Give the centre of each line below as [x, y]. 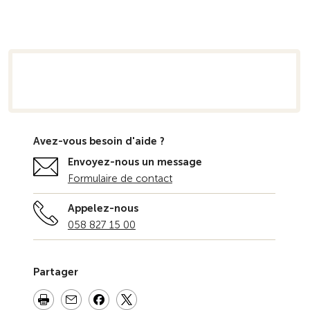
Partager [55, 272]
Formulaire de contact [120, 179]
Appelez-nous [103, 208]
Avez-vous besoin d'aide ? [99, 141]
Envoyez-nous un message [135, 162]
